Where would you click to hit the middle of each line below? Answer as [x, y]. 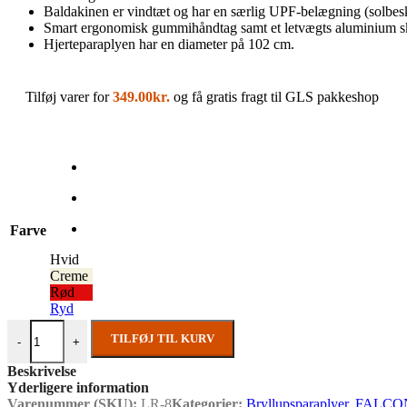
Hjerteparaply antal [61, 327]
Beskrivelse [42, 372]
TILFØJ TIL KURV [163, 339]
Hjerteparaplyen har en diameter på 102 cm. [169, 45]
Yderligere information [78, 388]
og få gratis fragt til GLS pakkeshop [274, 97]
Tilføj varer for [69, 97]
